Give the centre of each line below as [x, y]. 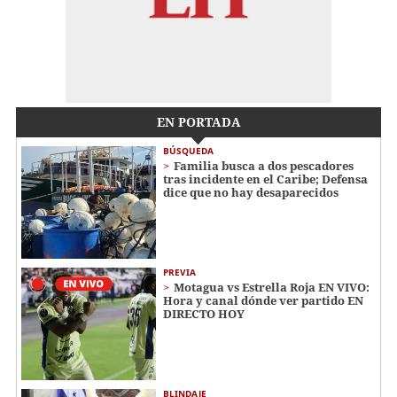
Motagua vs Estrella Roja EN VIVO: [272, 287]
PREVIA [179, 272]
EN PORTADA [198, 122]
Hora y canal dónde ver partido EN [263, 300]
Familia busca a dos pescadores [264, 166]
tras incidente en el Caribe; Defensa [265, 179]
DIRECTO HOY [204, 313]
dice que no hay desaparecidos [251, 193]
